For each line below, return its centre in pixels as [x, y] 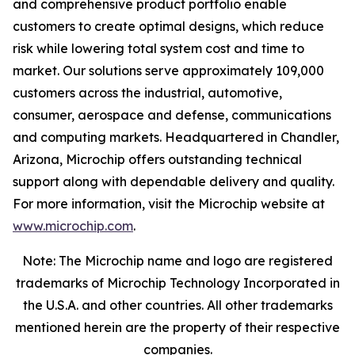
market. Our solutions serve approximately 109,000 [168, 71]
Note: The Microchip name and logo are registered [177, 261]
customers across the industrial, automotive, [147, 93]
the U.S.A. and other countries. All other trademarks [177, 305]
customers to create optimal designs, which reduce [168, 26]
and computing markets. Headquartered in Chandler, [176, 137]
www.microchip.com [73, 226]
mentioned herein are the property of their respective [177, 327]
